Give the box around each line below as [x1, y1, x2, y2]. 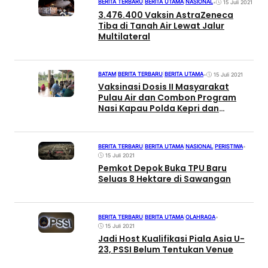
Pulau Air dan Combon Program [98, 92, 236, 104]
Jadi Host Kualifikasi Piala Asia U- [98, 232, 245, 245]
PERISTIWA [215, 142, 243, 150]
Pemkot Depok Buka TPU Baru [98, 162, 227, 175]
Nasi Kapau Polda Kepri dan [98, 102, 219, 115]
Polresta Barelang [98, 113, 178, 126]
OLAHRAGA [185, 213, 215, 220]
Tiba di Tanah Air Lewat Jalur [98, 19, 224, 32]
